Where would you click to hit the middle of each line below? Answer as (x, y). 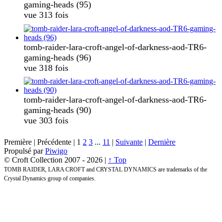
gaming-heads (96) (57, 57)
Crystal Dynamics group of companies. (50, 178)
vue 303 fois (46, 121)
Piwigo (56, 151)
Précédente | (56, 142)
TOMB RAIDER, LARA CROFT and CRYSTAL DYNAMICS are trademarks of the (106, 169)
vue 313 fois (46, 15)
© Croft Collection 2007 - (45, 160)
